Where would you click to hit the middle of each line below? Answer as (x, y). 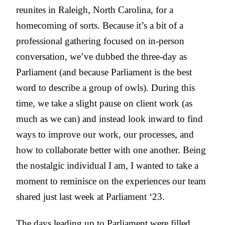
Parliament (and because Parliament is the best (104, 72)
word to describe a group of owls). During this (105, 88)
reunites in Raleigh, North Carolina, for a (95, 10)
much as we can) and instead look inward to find (109, 119)
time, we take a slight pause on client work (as (104, 103)
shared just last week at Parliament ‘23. (90, 197)
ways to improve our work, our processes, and (105, 135)
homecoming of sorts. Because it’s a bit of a (100, 26)
